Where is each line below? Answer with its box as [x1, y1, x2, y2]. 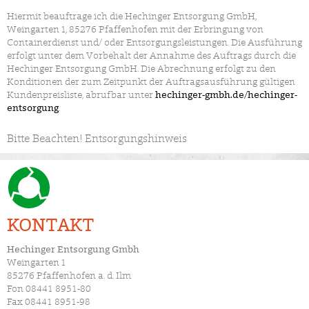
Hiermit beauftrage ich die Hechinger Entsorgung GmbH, [7, 9, 257, 22]
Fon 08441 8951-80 [7, 282, 91, 295]
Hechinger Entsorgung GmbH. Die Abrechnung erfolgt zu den [7, 61, 276, 74]
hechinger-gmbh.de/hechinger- [155, 88, 297, 101]
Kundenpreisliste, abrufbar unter [7, 88, 155, 101]
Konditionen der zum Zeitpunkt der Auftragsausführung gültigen [7, 74, 295, 88]
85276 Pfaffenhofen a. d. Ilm [7, 269, 131, 282]
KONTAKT [7, 212, 94, 236]
